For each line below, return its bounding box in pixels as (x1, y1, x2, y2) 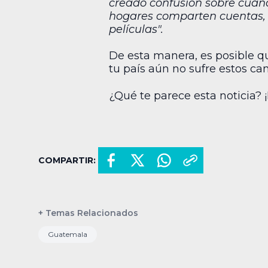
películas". (109, 22, 163, 36)
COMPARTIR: (38, 154, 96, 166)
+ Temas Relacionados (38, 207, 138, 218)
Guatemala (48, 229, 87, 239)
